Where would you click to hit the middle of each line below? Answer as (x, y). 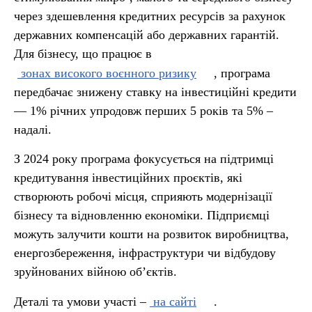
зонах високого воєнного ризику (107, 73)
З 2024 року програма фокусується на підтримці (144, 159)
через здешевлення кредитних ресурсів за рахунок (150, 16)
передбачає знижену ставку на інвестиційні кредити (155, 92)
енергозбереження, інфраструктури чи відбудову (145, 253)
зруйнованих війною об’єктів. (95, 272)
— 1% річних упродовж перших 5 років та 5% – (143, 111)
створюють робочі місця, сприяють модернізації (143, 196)
